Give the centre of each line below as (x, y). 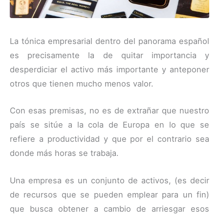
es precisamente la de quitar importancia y (109, 55)
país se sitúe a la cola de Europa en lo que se (109, 125)
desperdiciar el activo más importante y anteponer (109, 70)
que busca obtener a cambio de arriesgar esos (109, 208)
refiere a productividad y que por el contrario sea (109, 139)
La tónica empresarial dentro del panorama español (109, 41)
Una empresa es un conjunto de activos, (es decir (109, 180)
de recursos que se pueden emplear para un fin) (109, 194)
